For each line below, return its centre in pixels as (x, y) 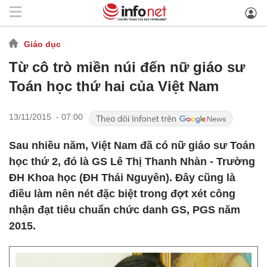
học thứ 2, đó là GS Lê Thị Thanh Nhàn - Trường (132, 162)
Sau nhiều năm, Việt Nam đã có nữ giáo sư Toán (132, 145)
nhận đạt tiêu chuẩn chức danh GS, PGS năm (125, 210)
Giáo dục (42, 44)
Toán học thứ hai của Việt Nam (114, 86)
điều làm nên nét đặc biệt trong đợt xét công (122, 194)
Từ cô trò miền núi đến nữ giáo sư (127, 67)
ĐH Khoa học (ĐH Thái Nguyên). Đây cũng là (122, 178)
